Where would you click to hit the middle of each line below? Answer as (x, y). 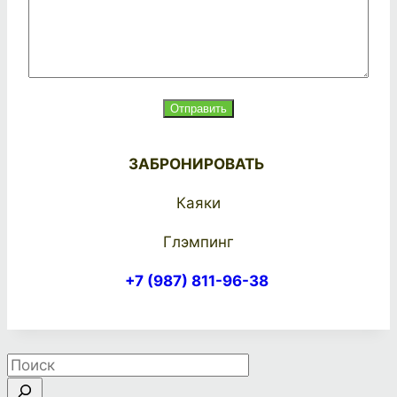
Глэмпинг (198, 241)
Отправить (198, 108)
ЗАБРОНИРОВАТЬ (198, 163)
